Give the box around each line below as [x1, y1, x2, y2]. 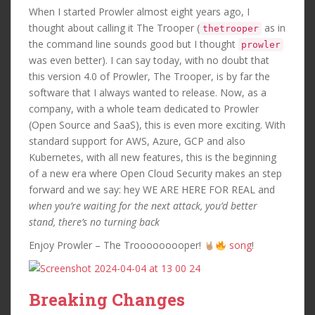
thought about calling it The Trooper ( [29, 21, 200, 35]
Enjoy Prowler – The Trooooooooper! [29, 238, 204, 252]
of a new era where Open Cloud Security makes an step [29, 167, 282, 181]
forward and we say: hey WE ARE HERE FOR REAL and [29, 183, 275, 197]
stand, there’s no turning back [29, 215, 160, 229]
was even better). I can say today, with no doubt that [29, 53, 269, 67]
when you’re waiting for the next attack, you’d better [29, 199, 257, 213]
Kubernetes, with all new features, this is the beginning [29, 150, 276, 165]
